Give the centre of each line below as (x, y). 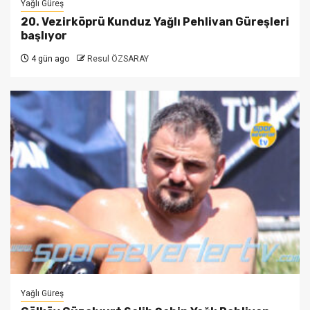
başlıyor (44, 35)
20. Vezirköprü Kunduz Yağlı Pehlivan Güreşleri (155, 21)
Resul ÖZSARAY (118, 58)
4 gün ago (49, 58)
